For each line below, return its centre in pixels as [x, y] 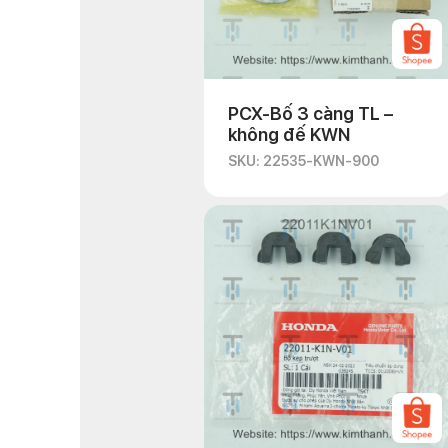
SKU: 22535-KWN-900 [303, 161]
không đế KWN [289, 134]
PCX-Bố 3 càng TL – [310, 113]
